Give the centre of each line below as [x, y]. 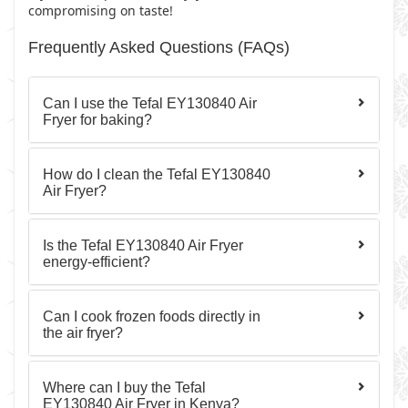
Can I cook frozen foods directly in [152, 316]
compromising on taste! [101, 10]
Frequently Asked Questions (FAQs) [159, 47]
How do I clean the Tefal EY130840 [157, 174]
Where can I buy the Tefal [124, 388]
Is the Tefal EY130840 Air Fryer [143, 245]
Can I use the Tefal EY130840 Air [150, 103]
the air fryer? [83, 333]
